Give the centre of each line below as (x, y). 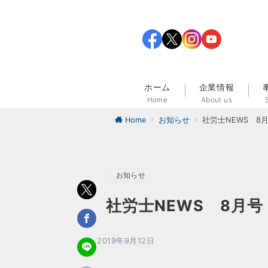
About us (217, 100)
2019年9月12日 (126, 241)
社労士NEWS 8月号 (185, 205)
